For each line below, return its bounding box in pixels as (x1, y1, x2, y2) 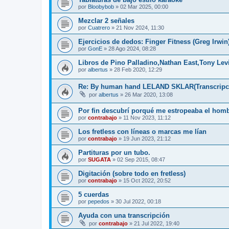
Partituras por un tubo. (78, 148, 150, 156)
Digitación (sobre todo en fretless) (78, 169, 186, 177)
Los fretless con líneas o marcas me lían (78, 127, 207, 135)
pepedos (88, 198, 109, 204)
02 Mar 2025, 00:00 (120, 4, 168, 10)
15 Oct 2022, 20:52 (123, 177, 171, 184)
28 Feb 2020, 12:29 (114, 66, 162, 73)
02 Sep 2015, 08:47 (117, 156, 165, 163)
